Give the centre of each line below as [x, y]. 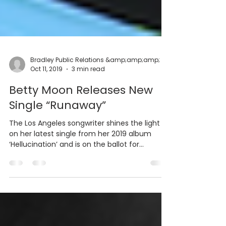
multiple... [26, 187]
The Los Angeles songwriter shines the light [84, 155]
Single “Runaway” [58, 137]
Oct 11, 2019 [46, 101]
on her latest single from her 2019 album [80, 165]
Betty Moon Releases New [81, 122]
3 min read [88, 101]
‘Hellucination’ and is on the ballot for [74, 176]
